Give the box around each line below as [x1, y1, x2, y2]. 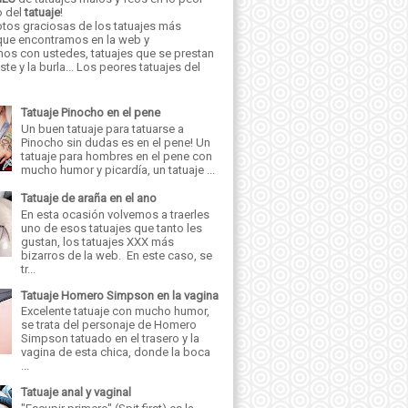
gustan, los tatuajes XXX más [21, 234, 175, 249]
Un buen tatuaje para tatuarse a [21, 121, 185, 136]
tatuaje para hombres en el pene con [21, 148, 213, 163]
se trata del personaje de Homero [21, 318, 198, 332]
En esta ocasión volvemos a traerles [21, 207, 210, 221]
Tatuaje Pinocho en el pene [21, 106, 161, 119]
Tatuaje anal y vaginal [21, 385, 132, 400]
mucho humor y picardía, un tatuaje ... [21, 162, 216, 177]
